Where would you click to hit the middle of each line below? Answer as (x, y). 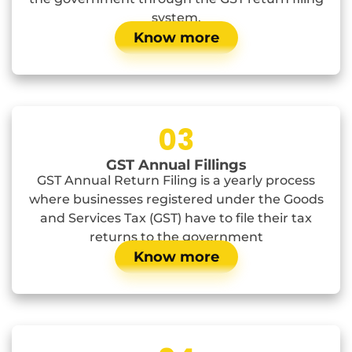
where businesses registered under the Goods (176, 200)
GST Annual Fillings (176, 165)
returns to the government (176, 237)
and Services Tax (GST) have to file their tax (176, 218)
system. (176, 18)
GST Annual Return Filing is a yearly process (176, 181)
